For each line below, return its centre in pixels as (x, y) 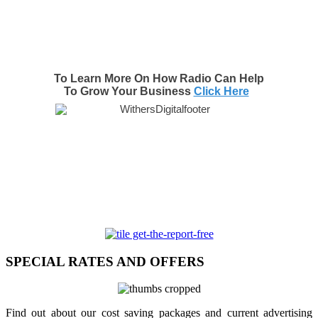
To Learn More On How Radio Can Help (159, 78)
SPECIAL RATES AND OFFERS (105, 261)
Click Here (221, 91)
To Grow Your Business (128, 91)
